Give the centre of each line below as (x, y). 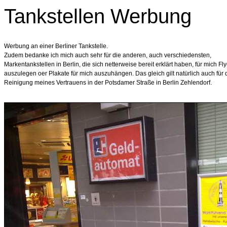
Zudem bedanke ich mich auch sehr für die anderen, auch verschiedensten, (108, 55)
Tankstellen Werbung (98, 16)
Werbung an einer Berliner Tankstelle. (56, 46)
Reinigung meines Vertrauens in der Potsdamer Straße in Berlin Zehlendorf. (108, 83)
